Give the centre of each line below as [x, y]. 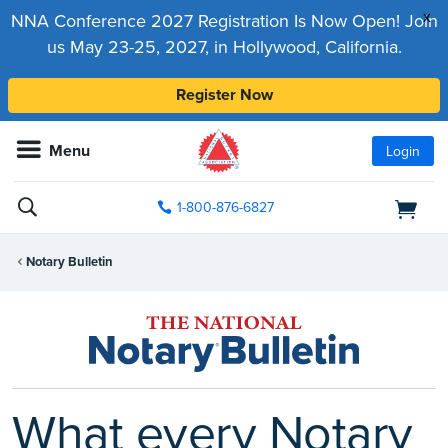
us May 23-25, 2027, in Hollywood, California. [224, 47]
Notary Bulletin [69, 262]
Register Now [224, 95]
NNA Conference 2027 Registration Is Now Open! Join [224, 21]
